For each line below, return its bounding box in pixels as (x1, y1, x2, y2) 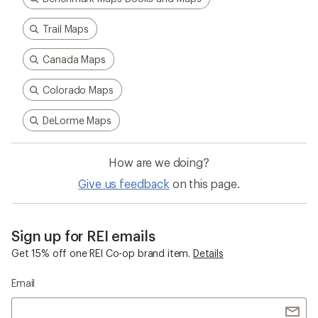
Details (192, 247, 224, 259)
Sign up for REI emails (11, 227, 155, 244)
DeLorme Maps (43, 114, 112, 126)
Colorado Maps (43, 84, 114, 96)
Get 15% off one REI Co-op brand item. (11, 247, 191, 259)
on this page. (172, 177, 240, 190)
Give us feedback (78, 177, 170, 190)
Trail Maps (43, 23, 89, 35)
